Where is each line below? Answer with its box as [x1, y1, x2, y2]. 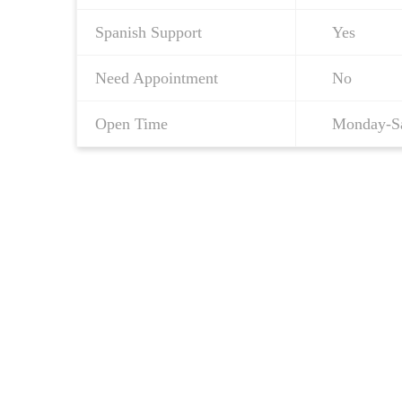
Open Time [95, 115, 168, 134]
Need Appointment [95, 69, 218, 88]
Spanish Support [95, 23, 202, 42]
